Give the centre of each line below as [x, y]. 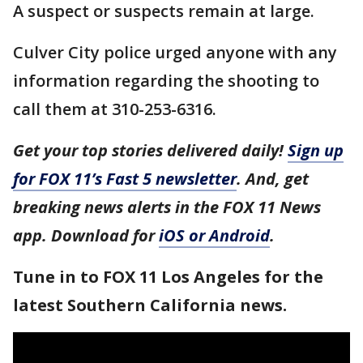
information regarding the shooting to [166, 81]
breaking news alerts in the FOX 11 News [167, 207]
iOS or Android [214, 235]
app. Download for [86, 235]
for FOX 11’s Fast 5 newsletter [125, 179]
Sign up [316, 150]
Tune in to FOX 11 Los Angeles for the [168, 277]
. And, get [273, 179]
